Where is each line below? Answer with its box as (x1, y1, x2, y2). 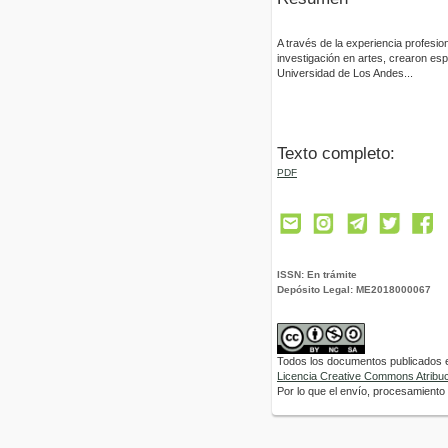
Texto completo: (277, 143, 395, 163)
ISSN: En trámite (277, 269, 357, 281)
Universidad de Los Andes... (277, 66, 413, 79)
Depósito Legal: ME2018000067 (277, 284, 431, 296)
